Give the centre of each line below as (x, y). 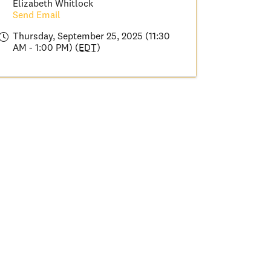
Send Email (37, 15)
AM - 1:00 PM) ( (46, 48)
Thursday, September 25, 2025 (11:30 (92, 37)
